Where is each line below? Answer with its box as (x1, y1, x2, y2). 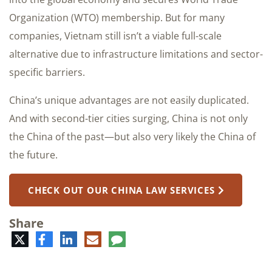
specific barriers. (9, 65, 85, 79)
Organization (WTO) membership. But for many (9, 10, 225, 24)
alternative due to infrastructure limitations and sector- (9, 47, 263, 61)
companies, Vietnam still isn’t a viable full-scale (9, 29, 222, 42)
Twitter (25, 231, 57, 245)
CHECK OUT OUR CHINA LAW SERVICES (28, 183, 215, 196)
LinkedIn (72, 231, 110, 245)
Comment (122, 231, 168, 245)
